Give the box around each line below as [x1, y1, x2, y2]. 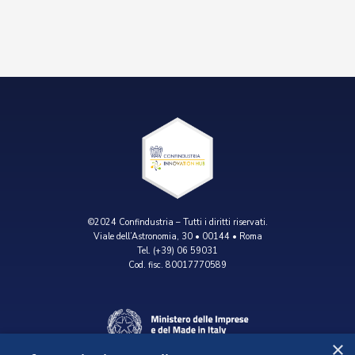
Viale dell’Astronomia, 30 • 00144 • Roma [93, 231, 262, 243]
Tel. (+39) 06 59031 [137, 245, 218, 258]
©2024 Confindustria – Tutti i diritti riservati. [87, 216, 268, 229]
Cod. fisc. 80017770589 [128, 259, 227, 272]
